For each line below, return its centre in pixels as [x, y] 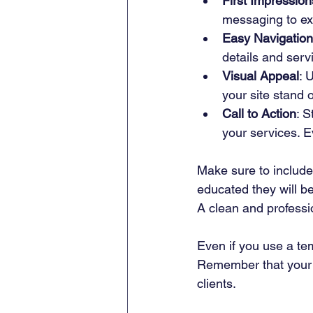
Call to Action [259, 114]
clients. [217, 284]
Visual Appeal [261, 76]
